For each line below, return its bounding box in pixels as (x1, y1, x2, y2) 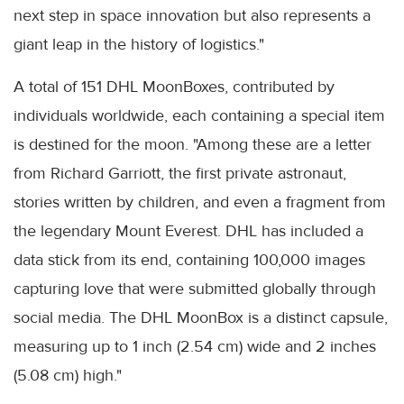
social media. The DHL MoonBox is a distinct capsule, (14, 308, 388, 328)
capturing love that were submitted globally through (14, 279, 376, 299)
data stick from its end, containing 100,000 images (14, 250, 365, 271)
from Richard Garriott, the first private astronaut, (14, 163, 346, 184)
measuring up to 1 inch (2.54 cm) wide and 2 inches (14, 336, 376, 357)
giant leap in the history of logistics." (14, 34, 264, 55)
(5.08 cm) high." (14, 365, 122, 386)
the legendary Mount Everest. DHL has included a (14, 221, 363, 242)
